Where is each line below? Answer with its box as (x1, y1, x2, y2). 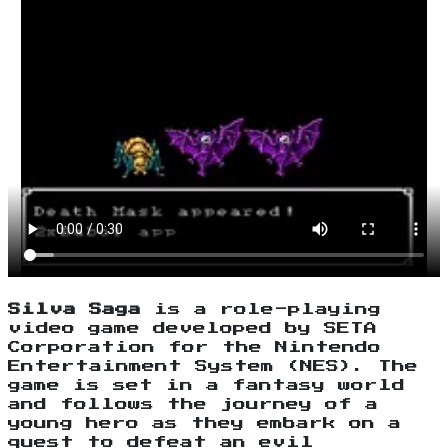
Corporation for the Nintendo (8, 341, 381, 355)
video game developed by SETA (8, 322, 377, 336)
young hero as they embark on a (8, 417, 401, 431)
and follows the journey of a (8, 398, 378, 412)
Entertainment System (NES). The (8, 360, 418, 374)
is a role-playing (141, 303, 381, 317)
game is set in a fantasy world (8, 379, 405, 393)
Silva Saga (8, 303, 141, 317)
